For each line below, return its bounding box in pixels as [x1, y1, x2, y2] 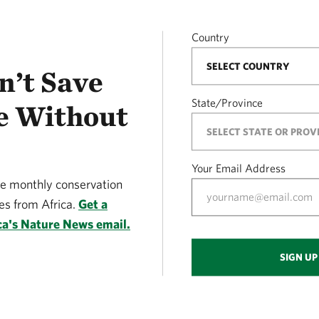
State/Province [192, 96, 263, 110]
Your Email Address [192, 162, 286, 175]
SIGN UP [279, 251, 318, 263]
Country [192, 31, 229, 44]
